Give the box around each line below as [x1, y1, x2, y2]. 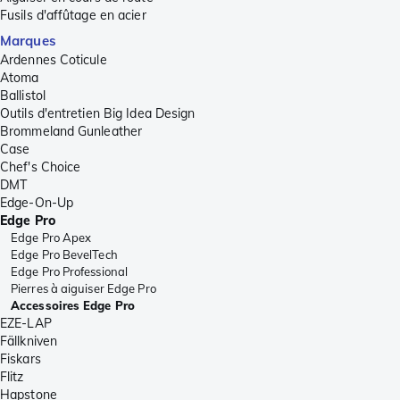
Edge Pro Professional [11, 264, 129, 279]
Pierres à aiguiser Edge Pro [11, 281, 156, 296]
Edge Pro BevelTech [11, 247, 118, 262]
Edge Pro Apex [11, 230, 92, 246]
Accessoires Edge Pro [11, 298, 135, 313]
